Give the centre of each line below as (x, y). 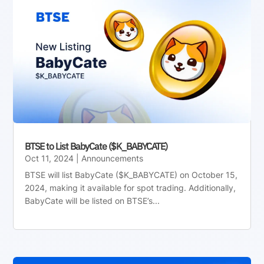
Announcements (113, 158)
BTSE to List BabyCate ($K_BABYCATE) (96, 146)
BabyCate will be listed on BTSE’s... (93, 200)
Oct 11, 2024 (49, 158)
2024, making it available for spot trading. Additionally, (131, 187)
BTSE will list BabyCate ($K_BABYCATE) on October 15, (131, 174)
